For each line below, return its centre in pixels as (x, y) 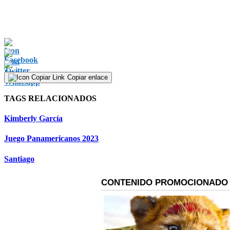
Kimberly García (33, 119)
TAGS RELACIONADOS (50, 98)
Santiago (19, 159)
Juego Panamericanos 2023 (51, 139)
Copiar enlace (88, 77)
